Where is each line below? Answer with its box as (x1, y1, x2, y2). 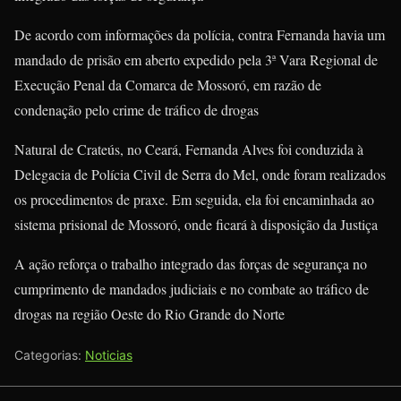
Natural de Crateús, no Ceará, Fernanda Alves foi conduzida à (14, 140, 363, 158)
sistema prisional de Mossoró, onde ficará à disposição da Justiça (14, 215, 378, 234)
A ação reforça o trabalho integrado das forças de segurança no (14, 254, 367, 273)
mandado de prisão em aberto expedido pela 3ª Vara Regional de (14, 50, 378, 69)
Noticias (85, 347, 132, 363)
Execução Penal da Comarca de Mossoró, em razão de (14, 75, 321, 94)
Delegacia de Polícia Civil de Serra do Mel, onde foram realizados (14, 165, 386, 183)
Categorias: (14, 347, 85, 363)
